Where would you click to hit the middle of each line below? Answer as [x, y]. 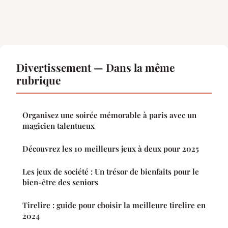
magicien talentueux [59, 125]
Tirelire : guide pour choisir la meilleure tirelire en [114, 205]
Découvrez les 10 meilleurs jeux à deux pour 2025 [111, 148]
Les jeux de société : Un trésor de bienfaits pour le [111, 171]
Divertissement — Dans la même [95, 67]
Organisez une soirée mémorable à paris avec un [109, 115]
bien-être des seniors [60, 182]
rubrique [38, 80]
